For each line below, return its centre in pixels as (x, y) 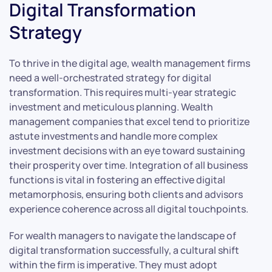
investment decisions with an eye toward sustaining (127, 150)
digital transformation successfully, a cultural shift (124, 250)
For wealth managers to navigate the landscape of (123, 235)
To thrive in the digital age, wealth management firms (130, 63)
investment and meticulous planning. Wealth (111, 107)
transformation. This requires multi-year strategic (123, 92)
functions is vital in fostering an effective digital (117, 179)
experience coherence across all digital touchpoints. (129, 209)
